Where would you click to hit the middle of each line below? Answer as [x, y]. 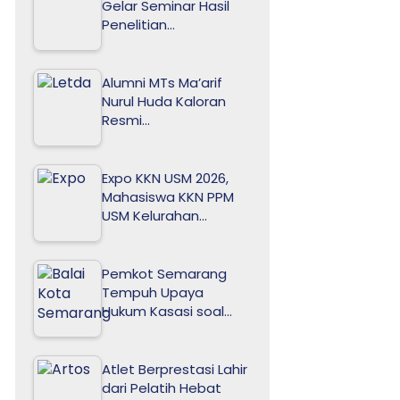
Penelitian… [139, 24]
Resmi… [126, 120]
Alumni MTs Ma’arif [162, 82]
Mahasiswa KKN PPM [168, 196]
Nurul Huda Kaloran [164, 101]
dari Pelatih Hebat [162, 387]
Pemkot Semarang [165, 273]
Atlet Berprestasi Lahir [175, 369]
